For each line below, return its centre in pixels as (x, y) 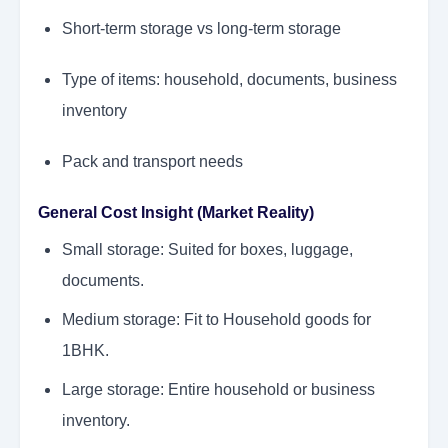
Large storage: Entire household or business (218, 390)
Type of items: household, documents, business (229, 80)
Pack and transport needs (152, 162)
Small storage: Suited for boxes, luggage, (207, 250)
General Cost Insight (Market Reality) (176, 213)
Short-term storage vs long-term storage (201, 29)
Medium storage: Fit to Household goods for (216, 320)
